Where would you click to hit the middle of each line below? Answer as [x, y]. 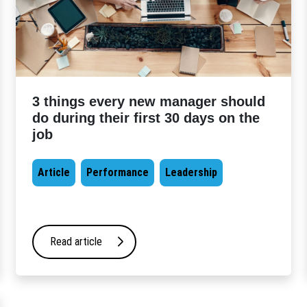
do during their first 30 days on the [146, 118]
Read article [76, 241]
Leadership [192, 172]
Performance [118, 172]
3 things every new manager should [149, 101]
